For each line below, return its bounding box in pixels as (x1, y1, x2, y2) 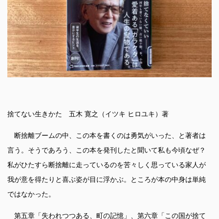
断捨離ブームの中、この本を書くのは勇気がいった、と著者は (7, 131, 206, 140)
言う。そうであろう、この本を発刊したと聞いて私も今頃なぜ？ (7, 146, 206, 154)
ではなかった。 (7, 190, 55, 198)
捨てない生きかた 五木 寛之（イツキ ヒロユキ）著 (7, 110, 169, 118)
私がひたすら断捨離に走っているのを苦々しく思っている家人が (7, 161, 206, 169)
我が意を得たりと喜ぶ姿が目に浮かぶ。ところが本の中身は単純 (7, 175, 206, 184)
